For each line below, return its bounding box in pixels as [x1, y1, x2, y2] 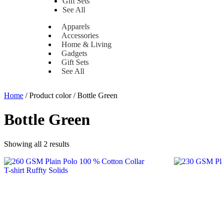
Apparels [61, 22, 90, 31]
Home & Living [61, 40, 112, 49]
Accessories [61, 31, 99, 40]
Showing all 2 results [4, 139, 69, 148]
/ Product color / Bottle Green [23, 91, 117, 100]
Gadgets [61, 49, 88, 57]
